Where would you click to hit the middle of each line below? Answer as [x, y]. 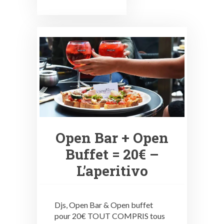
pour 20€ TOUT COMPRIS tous [110, 215]
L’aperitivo [112, 170]
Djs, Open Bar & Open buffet [104, 204]
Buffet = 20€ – [112, 154]
